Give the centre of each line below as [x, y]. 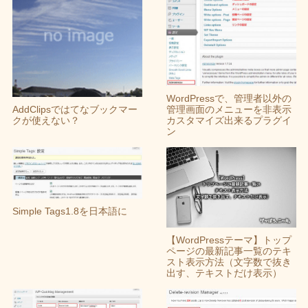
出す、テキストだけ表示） [224, 273]
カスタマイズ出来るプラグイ [229, 121]
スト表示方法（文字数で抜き [229, 262]
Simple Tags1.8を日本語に [69, 211]
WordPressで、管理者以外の [229, 99]
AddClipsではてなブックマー [75, 110]
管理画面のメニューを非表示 [229, 110]
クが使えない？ [46, 121]
